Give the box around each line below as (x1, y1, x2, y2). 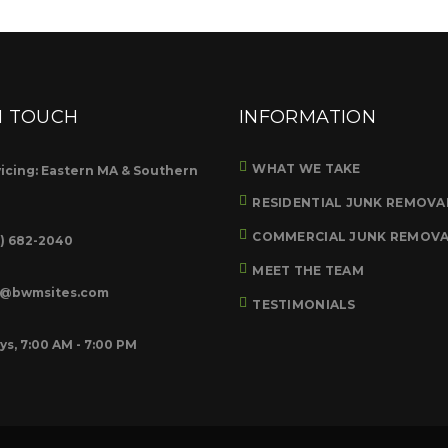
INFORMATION (239, 106, 376, 128)
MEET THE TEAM (252, 263, 364, 278)
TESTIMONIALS (252, 297, 356, 312)
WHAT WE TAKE (252, 161, 361, 176)
